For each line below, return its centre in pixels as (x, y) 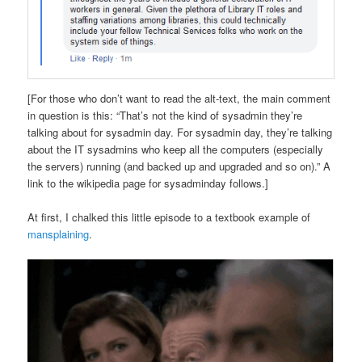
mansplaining (59, 234)
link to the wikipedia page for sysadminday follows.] (148, 183)
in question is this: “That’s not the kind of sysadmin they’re (165, 115)
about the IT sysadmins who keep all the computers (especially (176, 149)
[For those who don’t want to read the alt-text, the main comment (179, 98)
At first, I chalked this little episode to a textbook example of (169, 217)
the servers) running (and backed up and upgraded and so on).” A (179, 166)
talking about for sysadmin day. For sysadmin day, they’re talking (180, 132)
